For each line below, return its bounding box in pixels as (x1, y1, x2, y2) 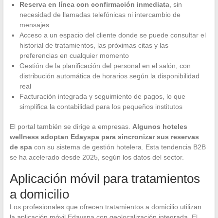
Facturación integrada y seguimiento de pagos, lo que (19, 92, 185, 100)
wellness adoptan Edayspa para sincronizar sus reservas (9, 132, 199, 141)
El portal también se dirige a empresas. (9, 122, 132, 130)
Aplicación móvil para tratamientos (9, 171, 200, 186)
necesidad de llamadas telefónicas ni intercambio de (19, 10, 181, 18)
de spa (9, 143, 32, 151)
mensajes (19, 20, 49, 29)
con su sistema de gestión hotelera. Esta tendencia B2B (32, 143, 206, 151)
